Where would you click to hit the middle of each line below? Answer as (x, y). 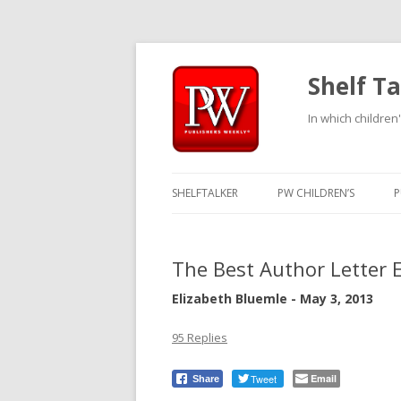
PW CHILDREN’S (316, 193)
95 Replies (200, 337)
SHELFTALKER (205, 193)
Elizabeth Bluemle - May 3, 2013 (273, 299)
